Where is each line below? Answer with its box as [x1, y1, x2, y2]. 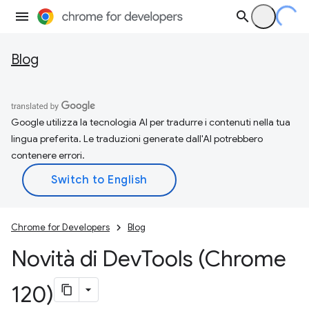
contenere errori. [11, 149, 85, 161]
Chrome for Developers [11, 221, 110, 233]
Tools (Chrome [141, 245, 286, 272]
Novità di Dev [11, 245, 141, 272]
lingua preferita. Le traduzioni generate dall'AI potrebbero [11, 132, 263, 145]
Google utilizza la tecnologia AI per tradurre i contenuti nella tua [11, 116, 290, 128]
